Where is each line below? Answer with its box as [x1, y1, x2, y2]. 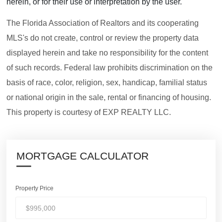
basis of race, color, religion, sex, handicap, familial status [6, 78, 207, 87]
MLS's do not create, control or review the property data [6, 34, 199, 43]
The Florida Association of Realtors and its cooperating [6, 19, 199, 28]
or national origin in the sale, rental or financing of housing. [6, 93, 211, 102]
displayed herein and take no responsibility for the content [6, 49, 208, 57]
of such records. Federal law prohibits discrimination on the [6, 63, 213, 72]
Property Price [15, 185, 54, 192]
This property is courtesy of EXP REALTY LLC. [6, 108, 171, 117]
